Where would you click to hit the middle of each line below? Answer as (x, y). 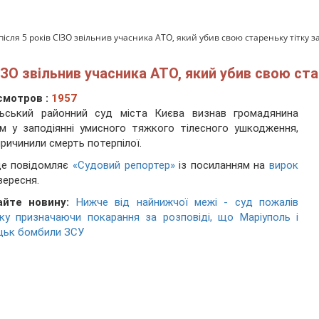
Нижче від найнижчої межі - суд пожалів (187, 203)
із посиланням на (222, 166)
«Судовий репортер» (124, 166)
